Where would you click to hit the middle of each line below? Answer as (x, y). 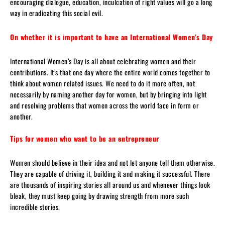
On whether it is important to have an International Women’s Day (111, 37)
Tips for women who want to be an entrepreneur (85, 138)
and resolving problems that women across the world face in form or (104, 105)
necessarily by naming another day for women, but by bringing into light (108, 94)
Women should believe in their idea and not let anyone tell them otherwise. (113, 162)
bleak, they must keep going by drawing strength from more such (99, 195)
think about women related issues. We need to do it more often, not (102, 83)
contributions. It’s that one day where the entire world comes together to (110, 72)
